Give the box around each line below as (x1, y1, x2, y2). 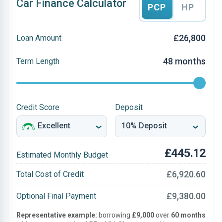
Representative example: (16, 211, 97, 219)
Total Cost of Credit (16, 169, 84, 179)
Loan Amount (16, 33, 61, 43)
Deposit (115, 103, 143, 112)
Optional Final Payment (16, 191, 96, 201)
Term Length (16, 56, 59, 66)
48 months (163, 56, 206, 66)
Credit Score (16, 103, 59, 112)
